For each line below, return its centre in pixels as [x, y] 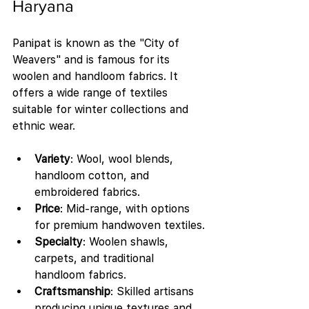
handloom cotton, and [93, 176]
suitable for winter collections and [102, 109]
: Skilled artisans [154, 291]
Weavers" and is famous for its [93, 60]
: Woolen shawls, [127, 242]
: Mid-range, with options [127, 209]
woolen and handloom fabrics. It [97, 76]
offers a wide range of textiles [92, 93]
